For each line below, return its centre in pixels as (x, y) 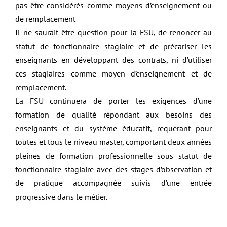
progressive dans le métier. (61, 197)
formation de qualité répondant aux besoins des (113, 115)
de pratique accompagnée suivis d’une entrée (113, 183)
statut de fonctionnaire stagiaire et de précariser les (113, 46)
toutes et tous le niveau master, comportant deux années (113, 142)
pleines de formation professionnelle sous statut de (113, 156)
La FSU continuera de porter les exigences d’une (113, 101)
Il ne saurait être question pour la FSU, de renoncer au (113, 33)
